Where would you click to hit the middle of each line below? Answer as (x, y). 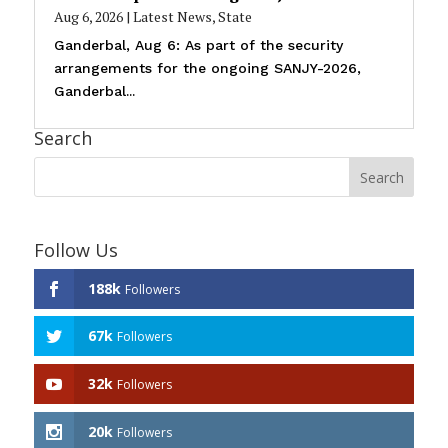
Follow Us (75, 249)
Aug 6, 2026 (88, 16)
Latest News (172, 16)
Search (62, 137)
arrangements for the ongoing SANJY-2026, (207, 67)
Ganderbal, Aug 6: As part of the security (198, 44)
